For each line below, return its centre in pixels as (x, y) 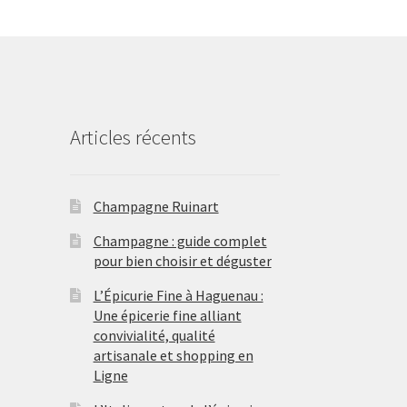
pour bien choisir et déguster (182, 260)
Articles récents (133, 138)
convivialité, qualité (154, 335)
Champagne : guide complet (180, 240)
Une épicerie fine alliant (167, 315)
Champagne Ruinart (156, 206)
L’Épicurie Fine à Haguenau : (178, 295)
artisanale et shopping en (173, 355)
